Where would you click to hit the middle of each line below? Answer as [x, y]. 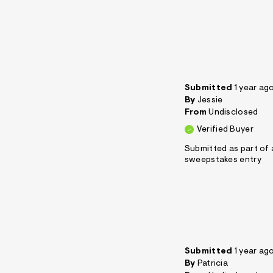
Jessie [210, 101]
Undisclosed [233, 113]
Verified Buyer [225, 130]
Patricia [213, 264]
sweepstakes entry [223, 161]
